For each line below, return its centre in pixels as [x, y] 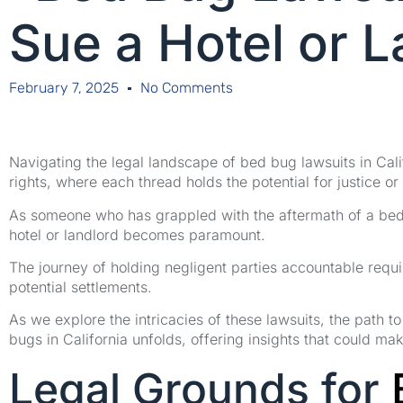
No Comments [187, 88]
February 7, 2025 [64, 88]
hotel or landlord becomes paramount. [137, 234]
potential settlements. [81, 287]
